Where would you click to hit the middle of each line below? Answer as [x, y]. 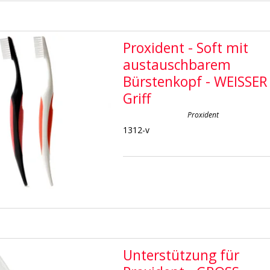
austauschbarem [177, 64]
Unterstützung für [181, 255]
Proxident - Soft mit [186, 48]
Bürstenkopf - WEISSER [196, 81]
